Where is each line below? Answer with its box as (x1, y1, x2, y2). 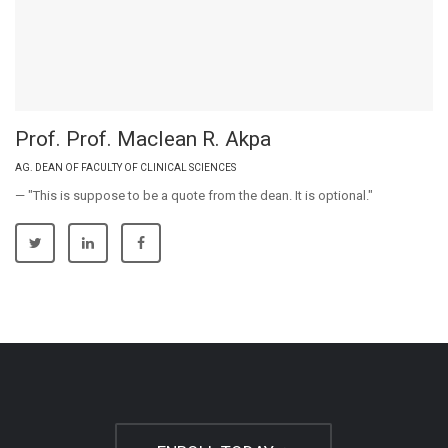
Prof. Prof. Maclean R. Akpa (15, 126, 271, 151)
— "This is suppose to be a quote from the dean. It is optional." (15, 187, 373, 203)
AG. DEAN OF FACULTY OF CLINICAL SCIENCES (15, 161, 236, 173)
